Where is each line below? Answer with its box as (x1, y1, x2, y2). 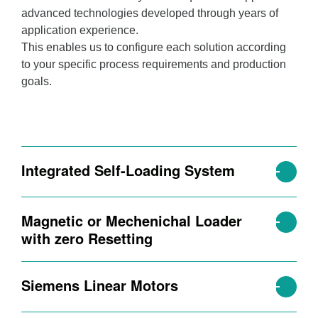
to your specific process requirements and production (21, 57, 286, 70)
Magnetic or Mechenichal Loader (21, 209, 242, 231)
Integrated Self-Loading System (21, 159, 235, 180)
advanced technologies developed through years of (21, 6, 278, 19)
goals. (21, 75, 52, 87)
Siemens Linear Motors (21, 274, 178, 295)
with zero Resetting (21, 227, 153, 248)
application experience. (21, 23, 138, 36)
